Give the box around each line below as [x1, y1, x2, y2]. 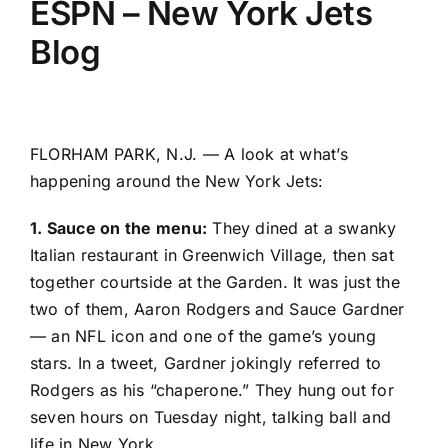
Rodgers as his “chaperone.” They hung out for [30, 380, 394, 401]
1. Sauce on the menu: [30, 218, 208, 239]
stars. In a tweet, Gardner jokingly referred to [30, 353, 382, 374]
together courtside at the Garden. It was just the [30, 272, 400, 293]
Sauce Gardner [289, 299, 405, 320]
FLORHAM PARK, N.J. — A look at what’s [30, 144, 348, 165]
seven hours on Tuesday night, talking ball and [30, 407, 392, 428]
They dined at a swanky [207, 218, 397, 239]
